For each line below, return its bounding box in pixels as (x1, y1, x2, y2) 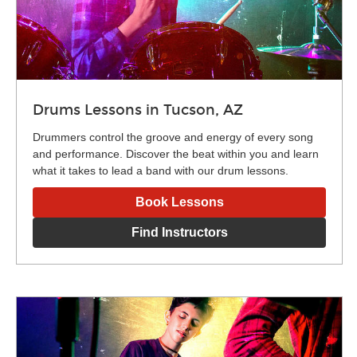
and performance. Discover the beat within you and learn (33, 147, 319, 160)
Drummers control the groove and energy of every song (33, 130, 313, 143)
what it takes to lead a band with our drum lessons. (33, 163, 288, 177)
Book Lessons (135, 194, 224, 209)
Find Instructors (131, 225, 228, 239)
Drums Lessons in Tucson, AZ (33, 100, 243, 119)
